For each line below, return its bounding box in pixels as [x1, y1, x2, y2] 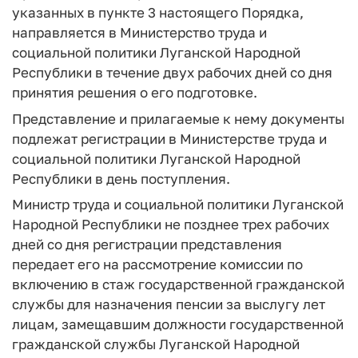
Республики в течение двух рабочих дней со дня [12, 64, 332, 81]
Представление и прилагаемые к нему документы [12, 109, 344, 127]
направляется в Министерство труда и [12, 24, 267, 41]
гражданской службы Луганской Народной [12, 336, 300, 352]
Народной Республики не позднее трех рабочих [12, 216, 329, 233]
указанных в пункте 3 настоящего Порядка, [12, 4, 304, 21]
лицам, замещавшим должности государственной [12, 316, 344, 332]
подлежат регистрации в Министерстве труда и [12, 129, 327, 147]
